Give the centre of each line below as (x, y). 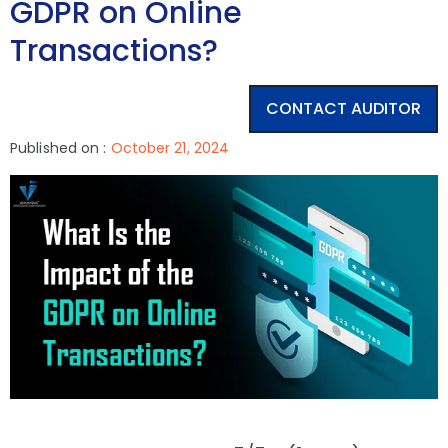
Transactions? (114, 50)
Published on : (60, 147)
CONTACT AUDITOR (343, 108)
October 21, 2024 (170, 147)
